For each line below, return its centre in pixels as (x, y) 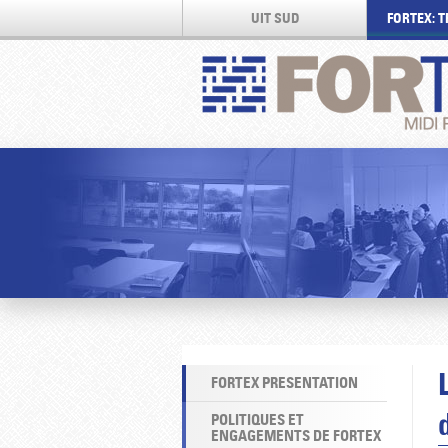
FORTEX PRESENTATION (284, 382)
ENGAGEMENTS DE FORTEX (296, 435)
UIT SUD (275, 18)
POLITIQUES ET (257, 419)
